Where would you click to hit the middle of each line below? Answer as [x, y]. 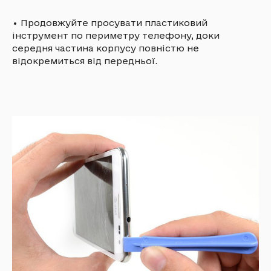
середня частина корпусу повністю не [106, 48]
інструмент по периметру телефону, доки [116, 36]
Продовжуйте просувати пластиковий [114, 23]
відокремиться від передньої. [85, 61]
